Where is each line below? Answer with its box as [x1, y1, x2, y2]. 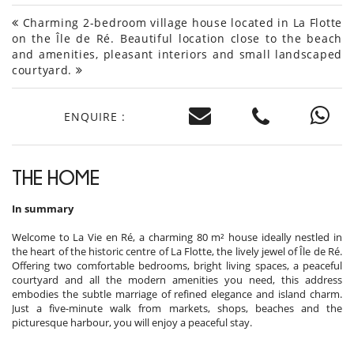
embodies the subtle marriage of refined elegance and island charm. [12, 287, 342, 302]
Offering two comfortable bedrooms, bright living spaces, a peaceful [12, 258, 342, 273]
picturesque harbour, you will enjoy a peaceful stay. [12, 315, 252, 330]
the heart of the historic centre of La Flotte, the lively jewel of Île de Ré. [12, 244, 342, 259]
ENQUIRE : [63, 108, 126, 124]
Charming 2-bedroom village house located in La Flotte [18, 15, 342, 31]
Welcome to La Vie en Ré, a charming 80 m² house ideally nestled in [12, 230, 342, 245]
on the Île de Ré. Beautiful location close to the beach [12, 31, 342, 47]
